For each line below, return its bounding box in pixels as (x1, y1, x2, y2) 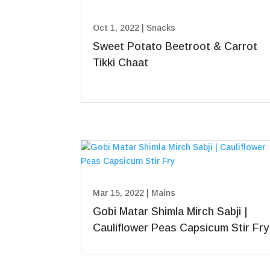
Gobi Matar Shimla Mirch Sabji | (93, 206, 248, 218)
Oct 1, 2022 (93, 23, 140, 33)
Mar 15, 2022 (93, 188, 145, 198)
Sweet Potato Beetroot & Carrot (93, 40, 258, 53)
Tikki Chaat (93, 57, 149, 69)
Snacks (146, 23, 176, 33)
